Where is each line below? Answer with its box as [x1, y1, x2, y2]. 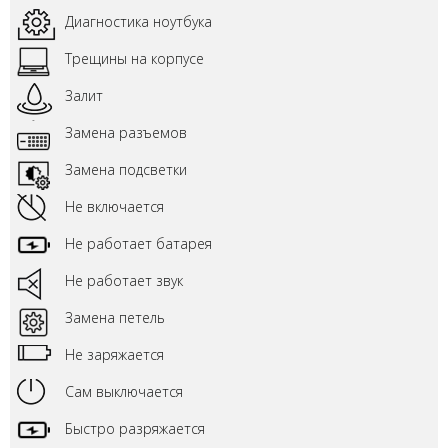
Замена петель [65, 308, 165, 327]
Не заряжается [65, 345, 164, 364]
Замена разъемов [65, 123, 187, 142]
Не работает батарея [65, 234, 212, 253]
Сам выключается [65, 382, 183, 401]
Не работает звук [65, 271, 183, 290]
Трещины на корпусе [65, 49, 204, 68]
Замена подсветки [65, 160, 187, 179]
